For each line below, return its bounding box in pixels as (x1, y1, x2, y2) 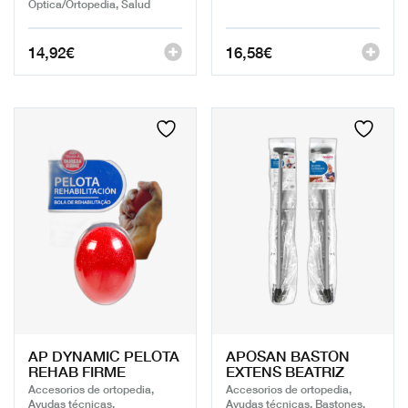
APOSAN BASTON (226, 344, 350, 367)
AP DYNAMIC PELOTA (28, 344, 179, 367)
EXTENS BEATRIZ (226, 360, 344, 382)
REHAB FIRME (28, 360, 126, 382)
